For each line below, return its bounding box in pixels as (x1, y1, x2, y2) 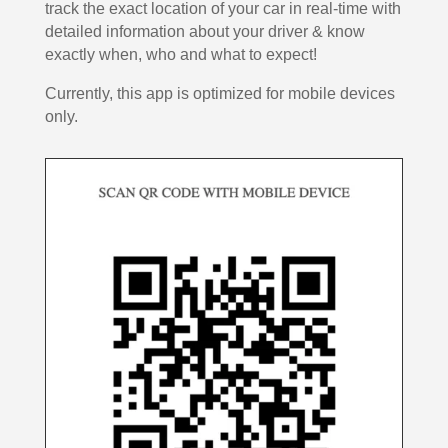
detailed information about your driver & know (44, 23, 365, 41)
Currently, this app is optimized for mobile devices (44, 85, 395, 103)
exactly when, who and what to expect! (44, 46, 317, 64)
